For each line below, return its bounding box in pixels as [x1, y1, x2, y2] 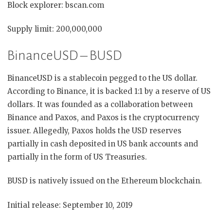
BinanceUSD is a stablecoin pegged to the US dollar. [7, 73, 198, 83]
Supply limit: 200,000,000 [7, 24, 102, 34]
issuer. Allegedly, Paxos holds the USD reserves [7, 126, 182, 135]
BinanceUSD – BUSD [7, 48, 122, 63]
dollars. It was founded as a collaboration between [7, 99, 193, 109]
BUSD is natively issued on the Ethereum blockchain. [7, 176, 202, 186]
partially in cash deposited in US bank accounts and [7, 139, 198, 148]
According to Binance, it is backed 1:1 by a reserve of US [7, 86, 211, 96]
